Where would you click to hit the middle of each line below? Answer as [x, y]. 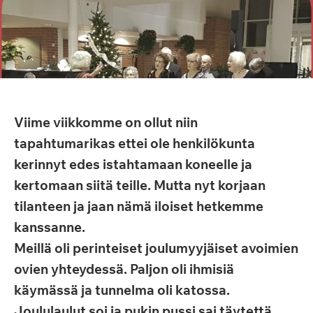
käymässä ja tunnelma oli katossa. [122, 290]
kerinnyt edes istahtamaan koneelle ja [133, 164]
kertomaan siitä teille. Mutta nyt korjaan [140, 185]
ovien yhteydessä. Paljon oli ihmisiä [124, 269]
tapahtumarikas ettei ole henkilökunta [134, 143]
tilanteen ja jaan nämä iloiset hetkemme [139, 206]
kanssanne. [50, 227]
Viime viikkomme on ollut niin [106, 122]
